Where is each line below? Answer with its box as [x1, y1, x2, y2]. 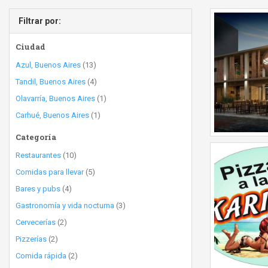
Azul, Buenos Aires [16, 60, 81, 69]
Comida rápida [16, 251, 66, 260]
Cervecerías [16, 218, 56, 227]
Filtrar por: [19, 16, 61, 26]
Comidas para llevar [16, 167, 84, 176]
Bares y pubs [16, 184, 60, 193]
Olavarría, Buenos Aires [16, 94, 95, 103]
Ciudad [16, 41, 45, 52]
